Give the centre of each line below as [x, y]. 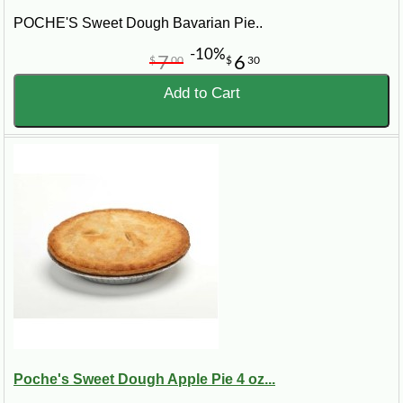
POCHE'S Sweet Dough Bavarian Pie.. [138, 23]
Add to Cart [201, 94]
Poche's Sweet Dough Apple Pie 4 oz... [144, 380]
